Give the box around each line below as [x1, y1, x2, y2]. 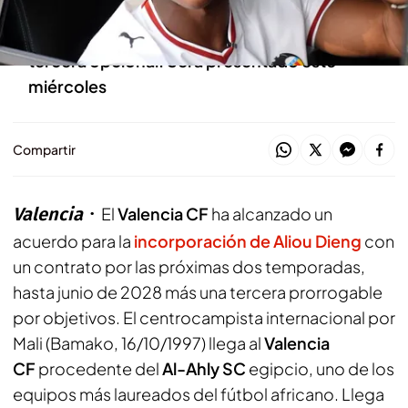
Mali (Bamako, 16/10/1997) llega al [13, 332, 264, 353]
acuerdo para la [13, 230, 134, 251]
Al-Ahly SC [162, 358, 249, 379]
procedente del [36, 358, 162, 379]
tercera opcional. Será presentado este [28, 50, 336, 71]
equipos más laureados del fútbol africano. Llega [13, 383, 384, 404]
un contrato [13, 256, 102, 277]
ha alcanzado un [209, 203, 332, 224]
